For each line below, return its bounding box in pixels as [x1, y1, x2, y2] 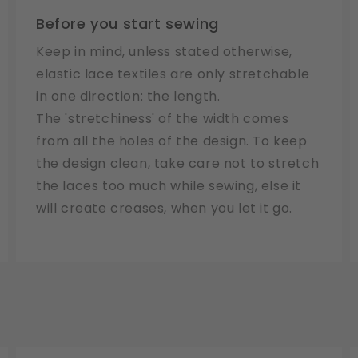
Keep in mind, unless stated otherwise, [36, 42, 292, 62]
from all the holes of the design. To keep [36, 132, 308, 151]
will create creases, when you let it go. [36, 199, 293, 218]
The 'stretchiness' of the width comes [36, 109, 289, 129]
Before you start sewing [36, 14, 219, 34]
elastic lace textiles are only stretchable [36, 65, 310, 84]
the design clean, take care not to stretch [36, 154, 320, 173]
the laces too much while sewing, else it [36, 177, 302, 196]
